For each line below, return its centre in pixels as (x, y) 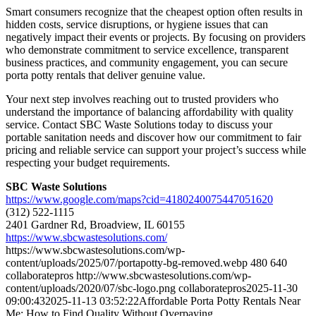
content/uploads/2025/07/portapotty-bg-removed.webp (127, 262)
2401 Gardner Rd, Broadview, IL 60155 (95, 224)
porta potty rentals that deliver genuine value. (105, 75)
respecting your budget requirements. (88, 162)
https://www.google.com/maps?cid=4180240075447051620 (139, 199)
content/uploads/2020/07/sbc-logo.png (91, 288)
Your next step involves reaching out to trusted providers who (142, 99)
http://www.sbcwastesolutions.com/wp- (164, 275)
